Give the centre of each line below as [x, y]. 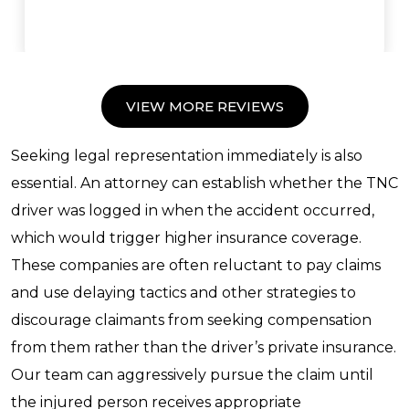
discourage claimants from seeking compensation [191, 320]
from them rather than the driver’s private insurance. [204, 348]
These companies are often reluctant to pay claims [196, 266]
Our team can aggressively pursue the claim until [192, 375]
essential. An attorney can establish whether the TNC [204, 184]
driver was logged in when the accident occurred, [193, 211]
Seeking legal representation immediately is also [187, 156]
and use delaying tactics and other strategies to [184, 293]
